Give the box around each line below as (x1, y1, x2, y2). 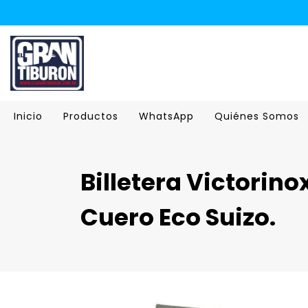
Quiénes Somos (214, 109, 299, 123)
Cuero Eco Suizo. (80, 201, 276, 234)
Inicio (14, 109, 43, 123)
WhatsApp (139, 109, 194, 123)
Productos (63, 109, 118, 123)
